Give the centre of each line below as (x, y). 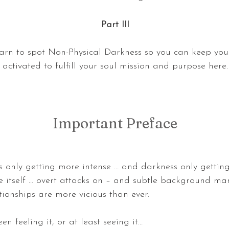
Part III (115, 25)
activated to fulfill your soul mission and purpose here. (115, 66)
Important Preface (115, 123)
